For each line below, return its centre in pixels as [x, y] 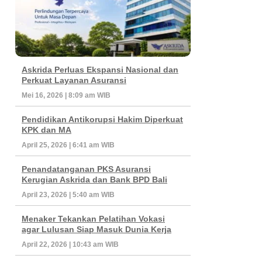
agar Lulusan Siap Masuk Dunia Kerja [96, 229]
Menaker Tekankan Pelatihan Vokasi [93, 218]
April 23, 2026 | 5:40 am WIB [68, 194]
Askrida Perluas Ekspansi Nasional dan [100, 69]
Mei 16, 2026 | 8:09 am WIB [66, 95]
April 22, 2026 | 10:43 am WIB [70, 244]
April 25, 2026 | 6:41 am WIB [68, 145]
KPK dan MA [46, 130]
